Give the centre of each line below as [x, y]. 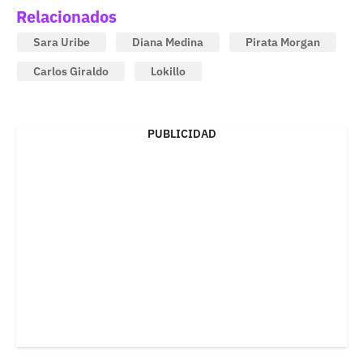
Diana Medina [168, 42]
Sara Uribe [62, 42]
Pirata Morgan [283, 42]
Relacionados [66, 16]
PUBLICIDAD [181, 133]
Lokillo [168, 71]
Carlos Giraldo [71, 71]
